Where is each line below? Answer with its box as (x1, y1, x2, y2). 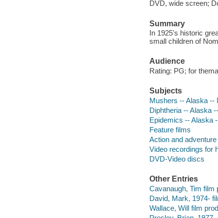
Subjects (149, 87, 182, 95)
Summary (149, 19, 185, 28)
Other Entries (149, 175, 198, 183)
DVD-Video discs (149, 154, 204, 163)
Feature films (149, 125, 191, 134)
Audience (149, 57, 185, 66)
